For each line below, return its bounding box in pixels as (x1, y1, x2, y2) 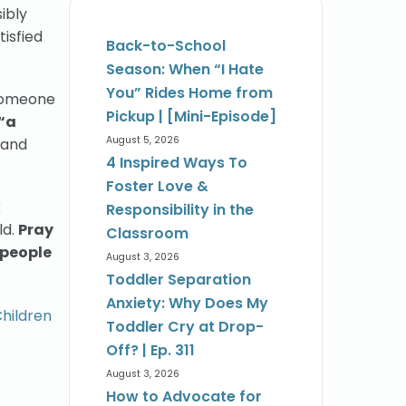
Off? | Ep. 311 (106, 340, 195, 362)
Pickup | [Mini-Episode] (106, 106, 276, 128)
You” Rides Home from (106, 82, 273, 104)
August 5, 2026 (106, 133, 179, 148)
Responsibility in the (106, 199, 254, 221)
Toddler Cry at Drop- (106, 316, 264, 338)
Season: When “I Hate (106, 59, 264, 81)
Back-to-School (106, 35, 226, 57)
